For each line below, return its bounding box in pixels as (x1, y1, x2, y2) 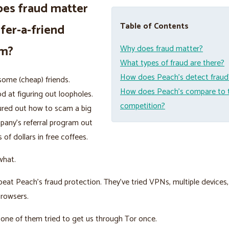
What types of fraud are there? (120, 56, 224, 70)
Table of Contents (120, 19, 189, 33)
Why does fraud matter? (120, 41, 203, 56)
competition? (120, 99, 165, 113)
